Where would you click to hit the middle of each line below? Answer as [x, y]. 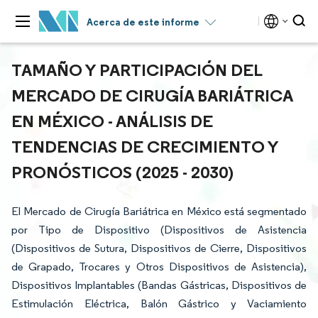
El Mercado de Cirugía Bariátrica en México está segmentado [159, 211]
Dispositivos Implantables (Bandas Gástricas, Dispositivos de [159, 285]
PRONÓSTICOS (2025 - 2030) [122, 172]
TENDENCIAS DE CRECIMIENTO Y [145, 146]
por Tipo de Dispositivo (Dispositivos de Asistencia [159, 230]
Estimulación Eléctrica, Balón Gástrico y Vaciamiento [159, 303]
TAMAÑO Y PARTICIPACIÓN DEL [137, 70]
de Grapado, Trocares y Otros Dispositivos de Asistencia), [159, 267]
